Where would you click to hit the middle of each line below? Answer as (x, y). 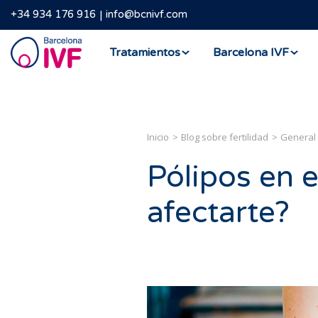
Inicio (158, 137)
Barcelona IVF (251, 52)
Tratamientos (145, 52)
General (298, 137)
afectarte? (218, 213)
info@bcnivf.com (147, 15)
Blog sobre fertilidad (225, 137)
